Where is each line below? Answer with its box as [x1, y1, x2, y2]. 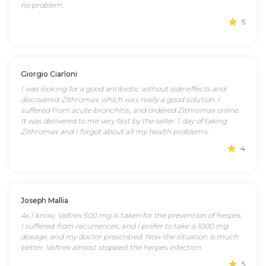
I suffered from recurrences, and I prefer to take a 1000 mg [21, 221, 228, 230]
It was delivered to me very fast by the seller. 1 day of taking [21, 116, 227, 125]
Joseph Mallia [21, 196, 68, 205]
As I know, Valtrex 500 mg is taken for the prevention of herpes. [21, 211, 242, 220]
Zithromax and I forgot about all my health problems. [21, 127, 208, 136]
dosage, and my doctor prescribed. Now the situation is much [21, 232, 238, 241]
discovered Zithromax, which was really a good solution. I [21, 95, 220, 104]
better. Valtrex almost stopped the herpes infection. [21, 243, 202, 252]
